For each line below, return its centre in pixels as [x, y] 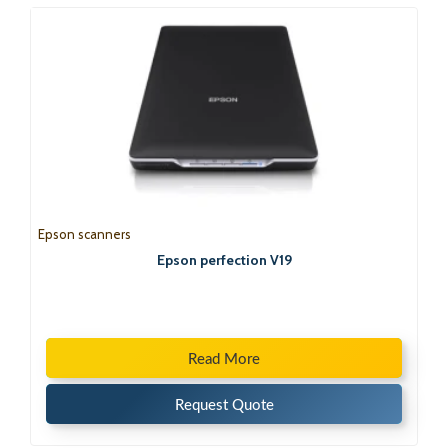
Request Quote [224, 405]
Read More [224, 359]
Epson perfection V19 [224, 259]
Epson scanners [84, 233]
